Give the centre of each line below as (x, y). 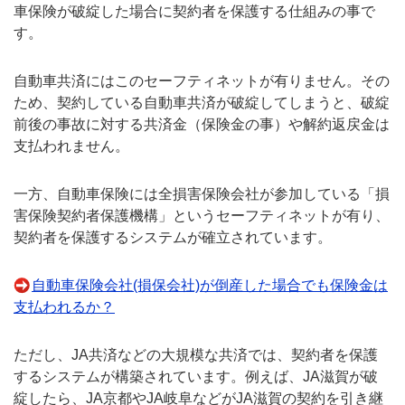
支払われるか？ (64, 306)
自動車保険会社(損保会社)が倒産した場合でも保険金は (210, 285)
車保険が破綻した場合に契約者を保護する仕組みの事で (194, 12)
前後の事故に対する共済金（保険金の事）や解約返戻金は (202, 125)
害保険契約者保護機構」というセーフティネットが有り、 (202, 215)
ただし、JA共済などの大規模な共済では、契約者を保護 (196, 354)
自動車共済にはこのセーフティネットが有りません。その (202, 81)
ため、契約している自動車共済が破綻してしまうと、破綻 (202, 103)
